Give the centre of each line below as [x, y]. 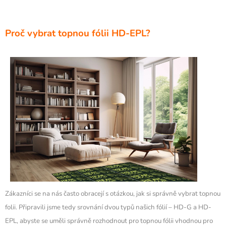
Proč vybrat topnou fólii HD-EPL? [78, 33]
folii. [12, 207]
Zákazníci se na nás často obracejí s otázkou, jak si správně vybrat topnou [113, 193]
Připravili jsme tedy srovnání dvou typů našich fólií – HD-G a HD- [115, 207]
